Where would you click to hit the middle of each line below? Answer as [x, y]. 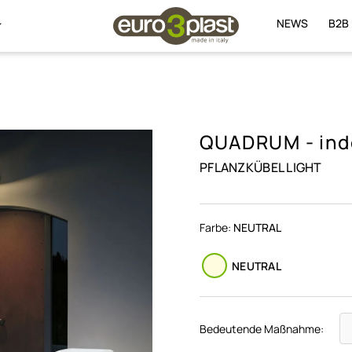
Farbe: [216, 227]
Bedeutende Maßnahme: [262, 328]
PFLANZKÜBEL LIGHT [261, 167]
